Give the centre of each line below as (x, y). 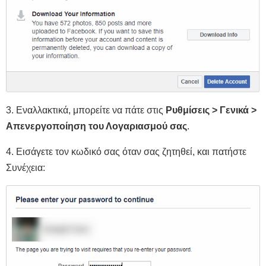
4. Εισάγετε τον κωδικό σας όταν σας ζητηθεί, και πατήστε (126, 152)
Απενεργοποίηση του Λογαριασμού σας (96, 126)
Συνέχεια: (26, 168)
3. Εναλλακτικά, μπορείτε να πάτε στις (86, 110)
